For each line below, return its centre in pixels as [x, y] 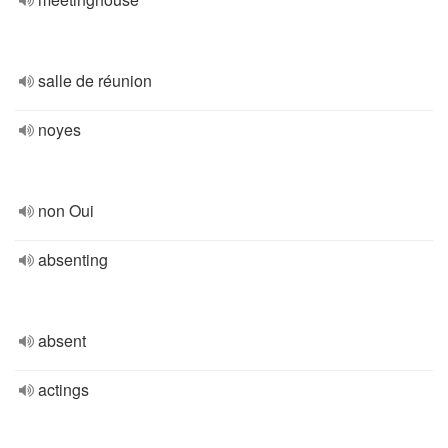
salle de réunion [95, 80]
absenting [73, 259]
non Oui [66, 210]
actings [63, 389]
